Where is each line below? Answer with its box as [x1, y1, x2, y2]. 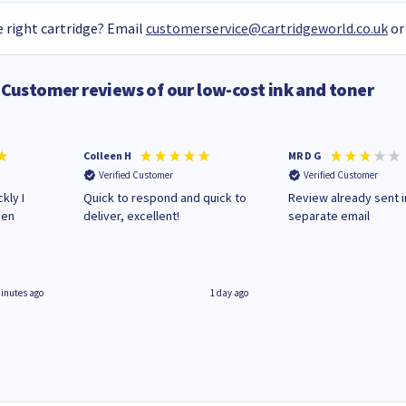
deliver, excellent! [83, 207, 180, 224]
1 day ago [210, 286, 249, 300]
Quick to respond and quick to [83, 188, 247, 206]
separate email [288, 207, 371, 224]
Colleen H [83, 149, 132, 163]
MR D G [288, 149, 323, 163]
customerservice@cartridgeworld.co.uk [145, 19, 388, 38]
